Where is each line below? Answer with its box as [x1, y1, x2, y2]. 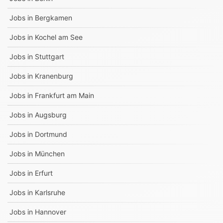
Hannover [35, 208, 66, 216]
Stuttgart [35, 52, 64, 61]
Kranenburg [35, 72, 73, 80]
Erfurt [35, 169, 53, 177]
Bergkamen [35, 13, 72, 22]
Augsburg [35, 111, 67, 119]
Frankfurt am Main [35, 91, 94, 100]
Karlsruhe [35, 188, 65, 197]
